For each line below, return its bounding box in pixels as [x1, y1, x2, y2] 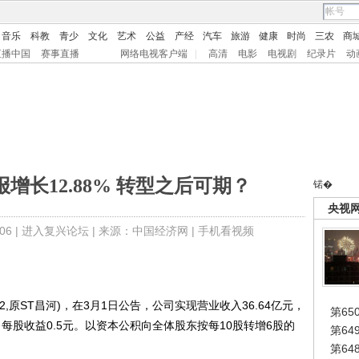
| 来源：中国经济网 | [88, 224, 198, 237]
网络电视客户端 [120, 48, 188, 59]
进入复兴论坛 [21, 224, 89, 237]
